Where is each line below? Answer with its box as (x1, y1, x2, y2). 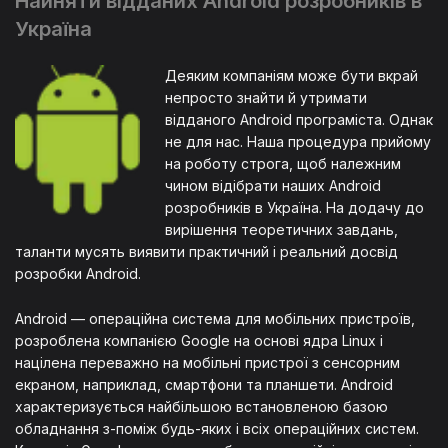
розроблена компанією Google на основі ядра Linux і (15, 332, 383, 350)
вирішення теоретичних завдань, (165, 221, 398, 239)
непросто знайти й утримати (165, 89, 367, 107)
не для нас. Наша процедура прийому (165, 133, 431, 151)
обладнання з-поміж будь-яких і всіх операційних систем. (15, 420, 419, 438)
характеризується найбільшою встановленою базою (15, 398, 388, 416)
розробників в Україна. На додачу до (165, 199, 424, 217)
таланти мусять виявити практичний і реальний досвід (15, 243, 398, 261)
